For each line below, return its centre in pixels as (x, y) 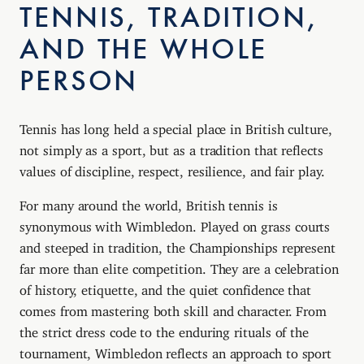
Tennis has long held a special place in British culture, (176, 126)
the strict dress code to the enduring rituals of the (165, 329)
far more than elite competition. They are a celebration (179, 265)
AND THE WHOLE (144, 50)
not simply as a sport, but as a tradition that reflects (171, 147)
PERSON (79, 81)
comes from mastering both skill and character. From (173, 308)
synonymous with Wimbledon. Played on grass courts (175, 223)
